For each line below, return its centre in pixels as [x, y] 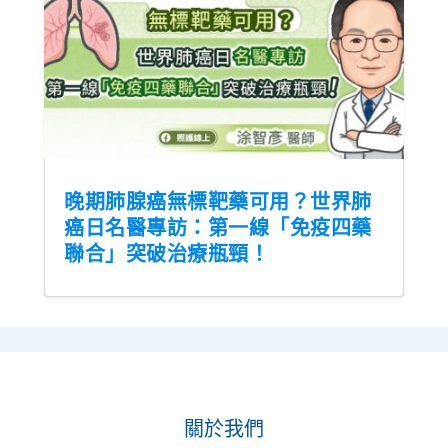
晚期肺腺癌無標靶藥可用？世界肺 [218, 202]
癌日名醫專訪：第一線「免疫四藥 [218, 228]
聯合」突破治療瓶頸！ [167, 254]
